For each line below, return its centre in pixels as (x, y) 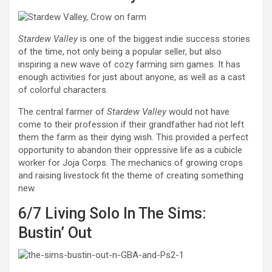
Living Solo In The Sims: (126, 214)
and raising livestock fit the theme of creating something (131, 176)
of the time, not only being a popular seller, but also (120, 52)
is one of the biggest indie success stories (164, 39)
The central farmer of (63, 112)
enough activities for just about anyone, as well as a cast (132, 77)
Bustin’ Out (55, 233)
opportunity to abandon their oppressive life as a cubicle (130, 150)
